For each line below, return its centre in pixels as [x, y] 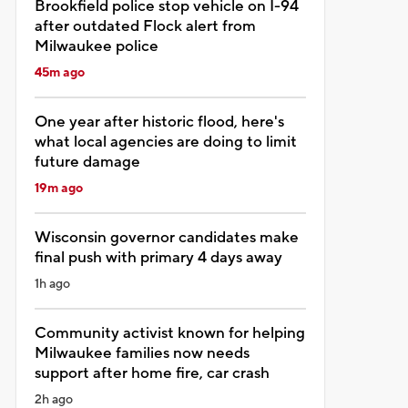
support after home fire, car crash [152, 373]
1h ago [52, 284]
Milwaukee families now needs [142, 353]
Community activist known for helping [169, 333]
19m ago [58, 188]
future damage [87, 162]
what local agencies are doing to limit [165, 142]
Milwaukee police [96, 46]
